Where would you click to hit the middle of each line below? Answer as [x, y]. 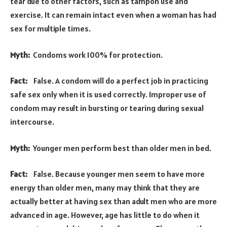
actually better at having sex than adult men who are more [113, 201]
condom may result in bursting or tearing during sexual [107, 108]
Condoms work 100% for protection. [98, 54]
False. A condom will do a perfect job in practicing [121, 81]
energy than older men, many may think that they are [105, 188]
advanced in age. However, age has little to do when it [105, 215]
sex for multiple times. [50, 29]
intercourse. [32, 122]
